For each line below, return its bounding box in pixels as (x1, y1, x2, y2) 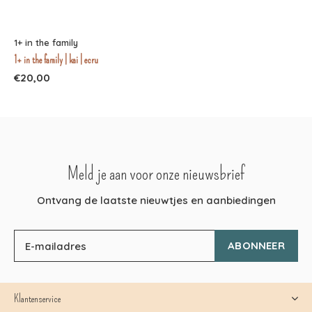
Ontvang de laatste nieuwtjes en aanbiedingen (36, 194, 276, 208)
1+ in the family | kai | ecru (14, 54, 98, 67)
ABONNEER (228, 239, 285, 253)
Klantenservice (14, 292, 61, 306)
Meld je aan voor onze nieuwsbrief (68, 164, 244, 185)
